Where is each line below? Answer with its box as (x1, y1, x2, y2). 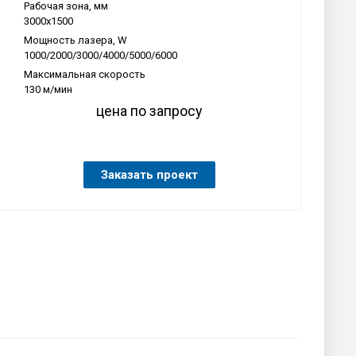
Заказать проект (101, 167, 198, 182)
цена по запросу (96, 102, 203, 119)
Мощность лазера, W (24, 33, 127, 46)
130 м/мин (24, 83, 72, 95)
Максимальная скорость (24, 68, 145, 80)
